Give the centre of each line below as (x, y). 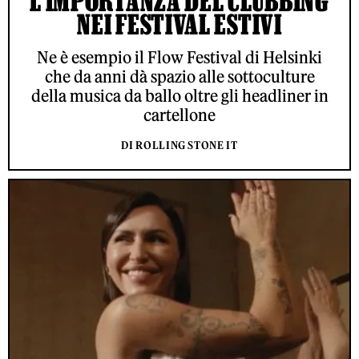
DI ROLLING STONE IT (179, 146)
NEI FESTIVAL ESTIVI (179, 24)
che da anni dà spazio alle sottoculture (179, 77)
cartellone (179, 115)
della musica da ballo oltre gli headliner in (179, 96)
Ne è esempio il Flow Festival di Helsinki (179, 58)
